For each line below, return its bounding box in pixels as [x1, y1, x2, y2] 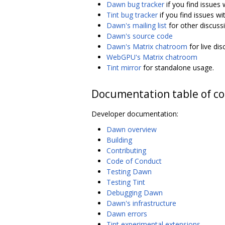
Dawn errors [106, 208, 147, 218]
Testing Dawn [106, 166, 152, 176]
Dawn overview [106, 124, 157, 134]
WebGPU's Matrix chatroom [106, 52, 197, 62]
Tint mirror [106, 62, 141, 72]
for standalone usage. [141, 62, 214, 72]
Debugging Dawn [106, 187, 163, 197]
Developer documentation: [91, 108, 178, 119]
